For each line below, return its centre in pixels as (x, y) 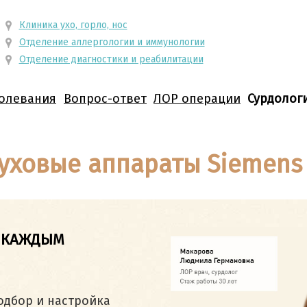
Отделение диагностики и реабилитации (111, 59)
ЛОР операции (197, 99)
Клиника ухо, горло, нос (73, 25)
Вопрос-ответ (105, 99)
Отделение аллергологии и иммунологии (112, 42)
